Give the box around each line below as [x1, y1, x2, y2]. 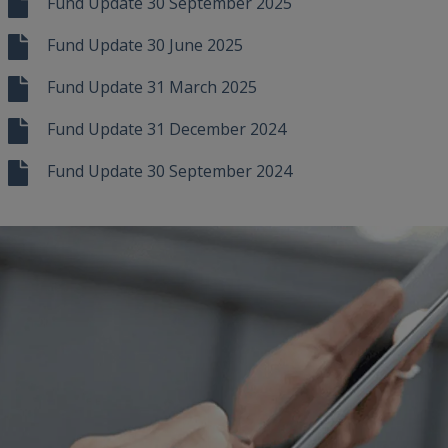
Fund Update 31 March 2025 [46, 76, 257, 99]
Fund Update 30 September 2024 [46, 160, 292, 183]
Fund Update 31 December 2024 [46, 118, 286, 141]
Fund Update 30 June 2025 [46, 34, 243, 57]
